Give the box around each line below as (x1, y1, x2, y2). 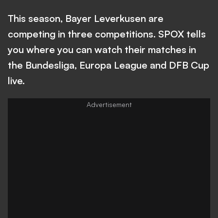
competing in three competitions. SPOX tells (8, 27, 206, 40)
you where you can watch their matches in (8, 43, 196, 55)
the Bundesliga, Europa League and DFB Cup (8, 58, 209, 71)
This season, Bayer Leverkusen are (8, 12, 163, 24)
